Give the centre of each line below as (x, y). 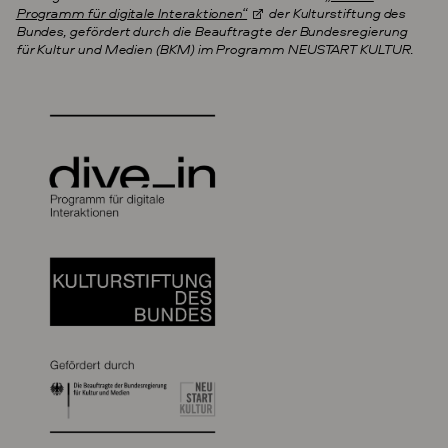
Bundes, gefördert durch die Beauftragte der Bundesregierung (211, 31)
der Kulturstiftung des (335, 13)
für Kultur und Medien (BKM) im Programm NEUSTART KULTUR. (214, 49)
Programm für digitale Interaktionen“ (131, 13)
